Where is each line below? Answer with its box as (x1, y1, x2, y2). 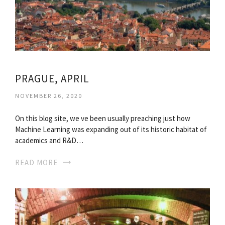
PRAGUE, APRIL (15, 72, 89, 85)
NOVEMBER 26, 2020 (15, 92, 82, 99)
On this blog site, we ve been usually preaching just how (15, 114, 190, 123)
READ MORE (15, 158, 58, 167)
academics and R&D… (15, 136, 83, 145)
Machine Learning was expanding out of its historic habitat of (15, 125, 207, 134)
